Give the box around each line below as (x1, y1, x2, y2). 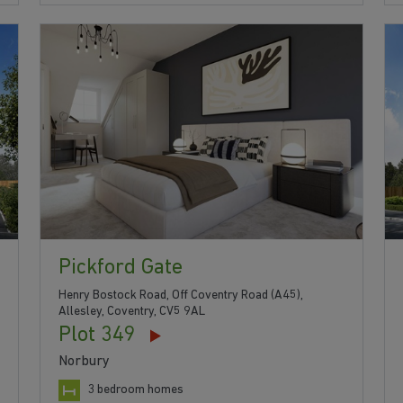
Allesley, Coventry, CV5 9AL (58, 305, 205, 319)
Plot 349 (58, 325, 136, 347)
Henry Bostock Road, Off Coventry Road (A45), (58, 289, 303, 303)
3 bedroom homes (86, 383, 184, 398)
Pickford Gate (58, 257, 183, 280)
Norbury (58, 354, 110, 370)
